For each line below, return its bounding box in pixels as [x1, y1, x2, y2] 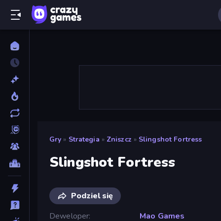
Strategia [68, 135, 100, 144]
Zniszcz [106, 135, 132, 144]
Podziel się [71, 190, 113, 201]
